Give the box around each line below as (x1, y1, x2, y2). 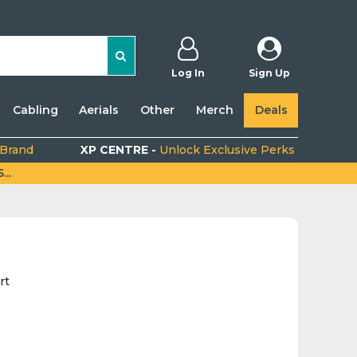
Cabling (12, 103, 58, 117)
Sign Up (248, 66, 290, 79)
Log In (171, 66, 205, 79)
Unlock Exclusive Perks (159, 143, 296, 157)
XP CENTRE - (80, 143, 160, 157)
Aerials (79, 103, 120, 117)
